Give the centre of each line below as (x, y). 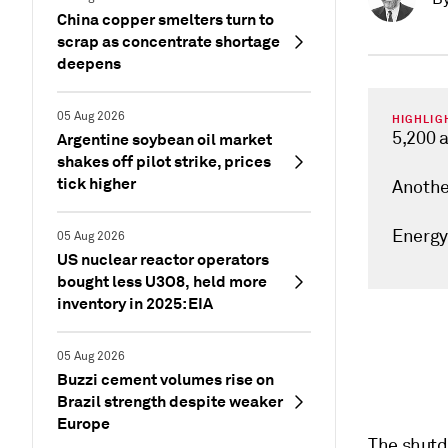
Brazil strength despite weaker (170, 401)
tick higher (96, 183)
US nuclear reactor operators (163, 259)
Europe (83, 423)
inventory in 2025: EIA (135, 303)
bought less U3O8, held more (162, 281)
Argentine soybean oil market (164, 139)
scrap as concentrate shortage (168, 41)
